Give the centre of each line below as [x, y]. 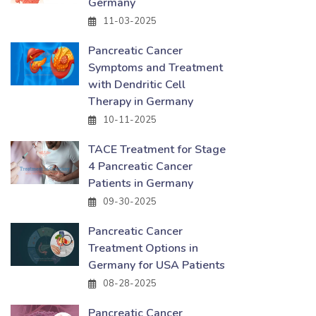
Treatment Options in [143, 248]
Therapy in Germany [141, 102]
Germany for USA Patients [157, 265]
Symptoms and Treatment [156, 68]
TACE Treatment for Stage [157, 150]
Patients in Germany [141, 183]
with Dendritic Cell [137, 85]
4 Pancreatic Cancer [140, 166]
